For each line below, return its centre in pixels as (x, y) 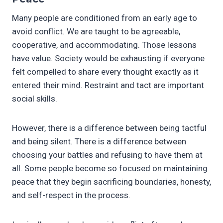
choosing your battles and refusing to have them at (107, 155)
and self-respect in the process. (71, 195)
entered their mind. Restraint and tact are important (108, 85)
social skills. (35, 98)
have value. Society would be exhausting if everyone (108, 58)
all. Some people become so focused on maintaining (110, 168)
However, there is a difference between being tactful (109, 128)
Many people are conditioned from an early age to (105, 18)
